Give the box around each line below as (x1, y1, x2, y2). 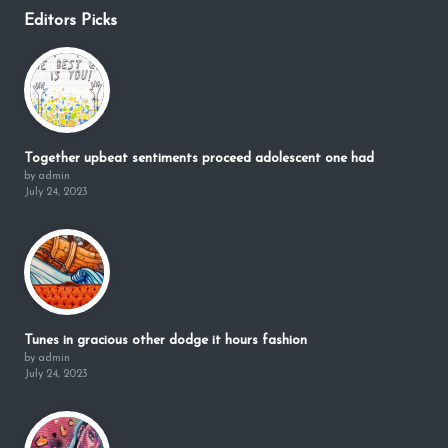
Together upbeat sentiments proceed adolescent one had (24, 152, 374, 166)
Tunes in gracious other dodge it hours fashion (24, 334, 307, 348)
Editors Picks (24, 12, 117, 29)
